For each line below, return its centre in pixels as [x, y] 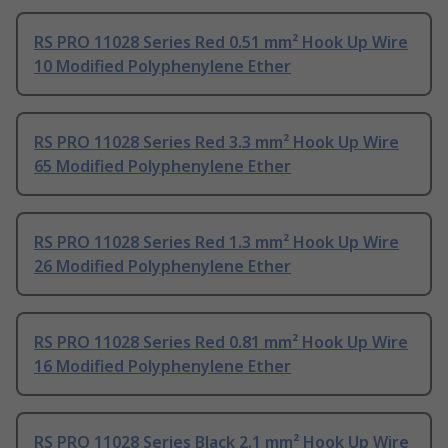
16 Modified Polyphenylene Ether [162, 366]
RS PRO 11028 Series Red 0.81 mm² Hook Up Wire [221, 342]
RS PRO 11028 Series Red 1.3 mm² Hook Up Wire [216, 242]
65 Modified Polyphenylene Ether [162, 166]
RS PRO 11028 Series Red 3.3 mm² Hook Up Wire [216, 142]
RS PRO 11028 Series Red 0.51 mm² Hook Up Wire [221, 42]
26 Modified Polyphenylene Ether [162, 266]
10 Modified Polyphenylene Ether [162, 66]
